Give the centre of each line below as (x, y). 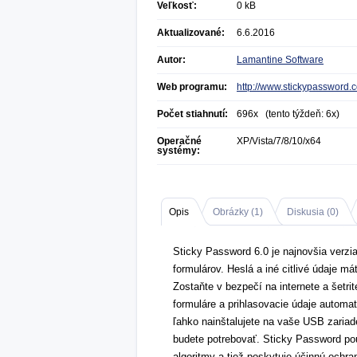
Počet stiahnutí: (192, 114)
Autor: (171, 60)
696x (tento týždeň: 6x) (288, 114)
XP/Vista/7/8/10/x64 (279, 141)
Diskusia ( (308, 212)
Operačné (179, 141)
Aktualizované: (191, 33)
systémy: (178, 151)
